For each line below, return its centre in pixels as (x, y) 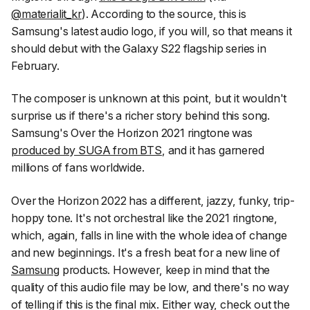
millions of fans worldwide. (78, 168)
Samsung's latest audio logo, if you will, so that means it (152, 31)
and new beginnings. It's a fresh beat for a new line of (146, 253)
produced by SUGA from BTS (86, 151)
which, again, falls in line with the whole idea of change (149, 236)
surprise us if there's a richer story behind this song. (141, 116)
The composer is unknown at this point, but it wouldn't (149, 99)
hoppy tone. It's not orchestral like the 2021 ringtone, (145, 218)
